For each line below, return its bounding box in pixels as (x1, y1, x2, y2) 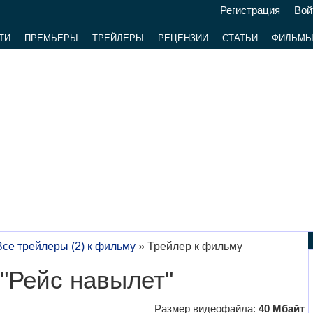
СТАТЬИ (221, 33, 258, 43)
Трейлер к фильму (147, 240, 242, 252)
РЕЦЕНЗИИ (157, 33, 208, 43)
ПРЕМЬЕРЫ (24, 33, 78, 43)
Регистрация (219, 4, 280, 16)
